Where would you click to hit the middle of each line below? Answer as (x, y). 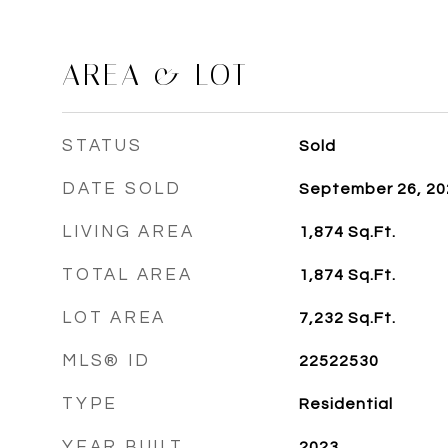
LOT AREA (114, 318)
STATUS (102, 146)
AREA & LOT (155, 75)
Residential (345, 404)
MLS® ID (106, 361)
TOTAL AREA (127, 275)
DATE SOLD (122, 189)
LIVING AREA (128, 232)
